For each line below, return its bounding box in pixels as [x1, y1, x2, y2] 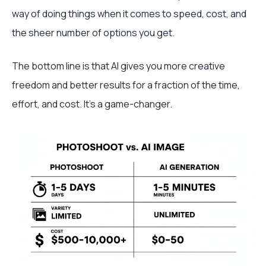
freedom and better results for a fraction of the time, [12, 78, 240, 91]
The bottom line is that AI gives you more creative [12, 59, 225, 72]
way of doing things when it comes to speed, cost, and [12, 7, 246, 20]
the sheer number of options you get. [12, 26, 175, 39]
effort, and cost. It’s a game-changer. [12, 97, 172, 110]
